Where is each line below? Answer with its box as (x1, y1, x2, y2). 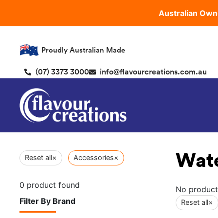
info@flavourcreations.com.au (100, 67, 207, 77)
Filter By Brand (19, 196, 75, 206)
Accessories (73, 153, 114, 162)
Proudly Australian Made (41, 44, 125, 55)
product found (24, 180, 80, 190)
